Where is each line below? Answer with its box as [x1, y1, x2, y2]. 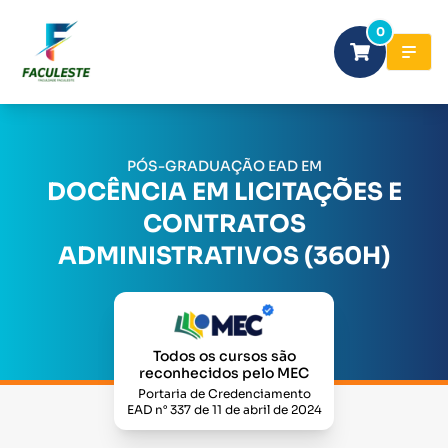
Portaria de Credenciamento [137, 386, 311, 401]
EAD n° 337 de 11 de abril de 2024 [126, 402, 322, 417]
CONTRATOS [142, 209, 306, 240]
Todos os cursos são [152, 347, 296, 365]
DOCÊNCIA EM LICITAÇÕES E [46, 177, 402, 208]
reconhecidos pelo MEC [139, 364, 309, 382]
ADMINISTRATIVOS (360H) [58, 241, 390, 272]
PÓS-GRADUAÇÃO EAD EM [126, 157, 322, 176]
